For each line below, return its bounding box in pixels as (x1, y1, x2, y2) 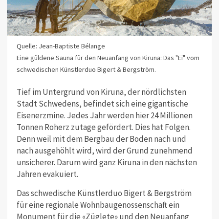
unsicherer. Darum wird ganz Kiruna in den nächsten (16, 157, 197, 168)
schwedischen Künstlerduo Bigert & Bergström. (16, 65, 156, 74)
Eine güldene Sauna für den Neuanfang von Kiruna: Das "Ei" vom (16, 53, 199, 62)
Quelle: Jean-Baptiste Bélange (16, 41, 105, 50)
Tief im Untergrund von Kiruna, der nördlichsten (16, 87, 186, 98)
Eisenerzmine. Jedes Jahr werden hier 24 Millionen (16, 110, 193, 121)
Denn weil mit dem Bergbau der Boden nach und (16, 133, 186, 145)
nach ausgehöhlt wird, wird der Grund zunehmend (16, 145, 193, 156)
